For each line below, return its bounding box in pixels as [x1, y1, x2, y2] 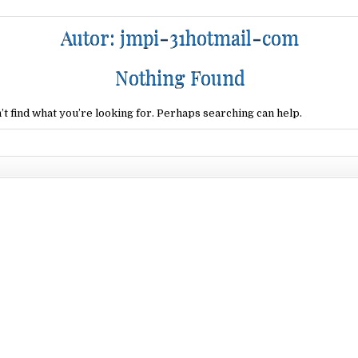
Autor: [61, 24, 121, 50]
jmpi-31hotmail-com [120, 24, 300, 50]
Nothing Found [114, 64, 245, 89]
